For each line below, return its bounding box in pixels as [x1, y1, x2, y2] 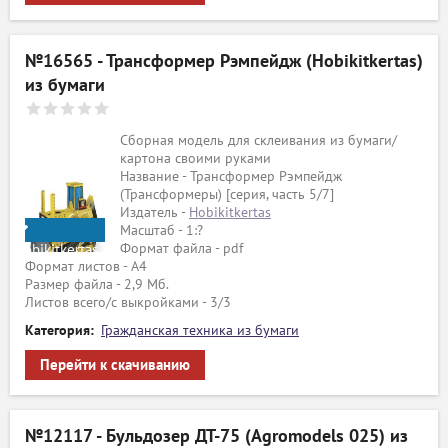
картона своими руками [120, 150, 271, 167]
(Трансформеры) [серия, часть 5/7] [120, 186, 334, 203]
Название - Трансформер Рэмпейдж [120, 168, 342, 185]
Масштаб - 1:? [120, 222, 203, 239]
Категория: [25, 322, 94, 339]
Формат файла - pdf [120, 240, 243, 257]
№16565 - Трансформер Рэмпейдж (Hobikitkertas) [25, 51, 423, 72]
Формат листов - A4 [25, 258, 147, 275]
